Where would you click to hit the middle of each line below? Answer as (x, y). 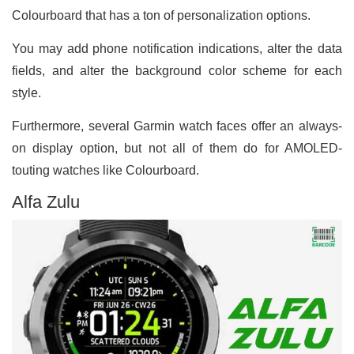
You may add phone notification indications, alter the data (177, 49)
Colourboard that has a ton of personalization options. (163, 16)
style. (28, 93)
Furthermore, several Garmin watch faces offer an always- (177, 126)
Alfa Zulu (46, 202)
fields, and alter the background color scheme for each (177, 71)
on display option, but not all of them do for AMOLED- (177, 149)
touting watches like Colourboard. (105, 171)
